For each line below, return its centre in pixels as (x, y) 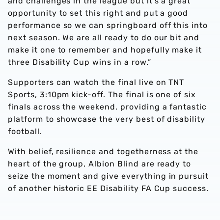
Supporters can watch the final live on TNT (96, 82)
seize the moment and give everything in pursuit (109, 176)
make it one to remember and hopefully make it (105, 50)
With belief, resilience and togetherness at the (103, 151)
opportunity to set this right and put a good (98, 13)
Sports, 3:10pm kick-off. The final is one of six (102, 94)
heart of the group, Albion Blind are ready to (100, 164)
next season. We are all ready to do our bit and (104, 37)
